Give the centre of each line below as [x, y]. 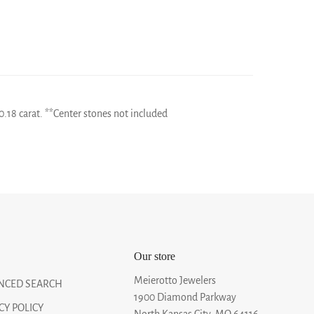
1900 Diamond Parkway [185, 297]
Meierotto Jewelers [175, 280]
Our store [154, 256]
